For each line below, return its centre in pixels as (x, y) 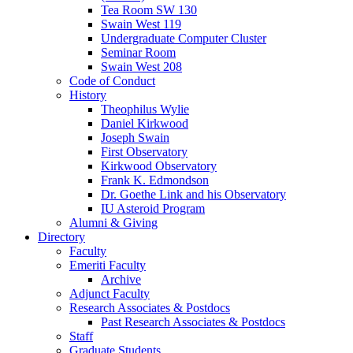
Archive (121, 280)
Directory (61, 237)
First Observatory (144, 152)
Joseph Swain (135, 138)
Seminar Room (138, 53)
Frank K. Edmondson (155, 180)
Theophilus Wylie (145, 110)
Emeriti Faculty (108, 266)
